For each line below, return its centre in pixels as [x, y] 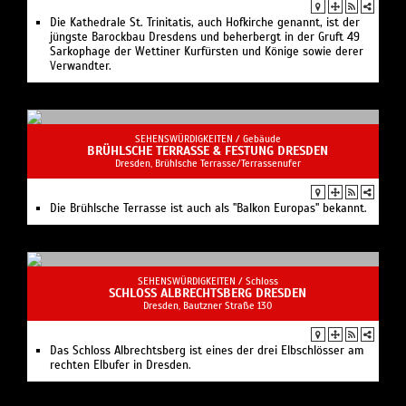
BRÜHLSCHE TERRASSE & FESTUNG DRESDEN [208, 151]
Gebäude [261, 139]
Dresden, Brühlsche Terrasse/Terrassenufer [208, 164]
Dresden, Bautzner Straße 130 [208, 306]
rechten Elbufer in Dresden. [121, 366]
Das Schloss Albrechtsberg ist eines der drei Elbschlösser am [207, 351]
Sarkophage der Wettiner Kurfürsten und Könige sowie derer [207, 52]
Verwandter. [81, 67]
